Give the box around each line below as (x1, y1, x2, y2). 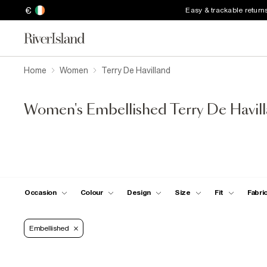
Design (126, 188, 151, 197)
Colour (80, 188, 103, 197)
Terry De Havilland (101, 66, 170, 75)
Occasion (24, 188, 57, 197)
